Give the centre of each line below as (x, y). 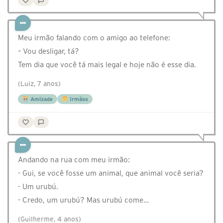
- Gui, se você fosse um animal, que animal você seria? (111, 173)
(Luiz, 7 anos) (39, 84)
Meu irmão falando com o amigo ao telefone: (94, 38)
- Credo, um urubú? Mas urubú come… (83, 200)
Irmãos (78, 99)
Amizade (41, 99)
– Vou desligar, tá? (49, 51)
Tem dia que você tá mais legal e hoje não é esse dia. (107, 65)
